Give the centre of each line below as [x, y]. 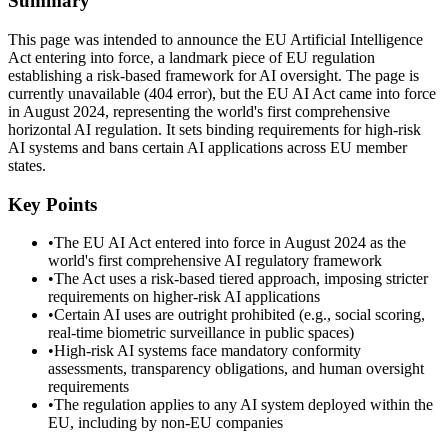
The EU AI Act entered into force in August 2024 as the [230, 243]
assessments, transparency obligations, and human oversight [236, 369]
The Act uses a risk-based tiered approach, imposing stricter [241, 279]
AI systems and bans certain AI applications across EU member [207, 147]
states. [27, 165]
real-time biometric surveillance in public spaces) [201, 333]
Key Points [52, 204]
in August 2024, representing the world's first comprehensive [199, 111]
